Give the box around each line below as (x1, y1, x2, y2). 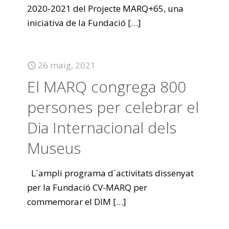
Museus (27, 138, 81, 158)
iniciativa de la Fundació (27, 17, 126, 29)
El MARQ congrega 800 (27, 76, 186, 97)
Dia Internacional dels (27, 117, 176, 138)
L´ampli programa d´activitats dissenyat (27, 167, 194, 179)
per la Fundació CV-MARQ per (27, 181, 147, 193)
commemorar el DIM (27, 196, 111, 208)
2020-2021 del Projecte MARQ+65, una (27, 3, 184, 14)
